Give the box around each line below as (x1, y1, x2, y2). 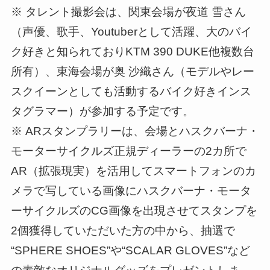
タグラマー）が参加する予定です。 (10, 105, 194, 118)
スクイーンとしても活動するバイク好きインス (10, 85, 251, 98)
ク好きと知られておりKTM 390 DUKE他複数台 (10, 45, 254, 58)
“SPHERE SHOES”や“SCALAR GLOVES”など (10, 244, 250, 257)
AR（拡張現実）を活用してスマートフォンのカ (10, 165, 256, 178)
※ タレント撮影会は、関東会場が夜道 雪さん (10, 5, 246, 19)
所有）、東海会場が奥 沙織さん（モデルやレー (10, 65, 254, 78)
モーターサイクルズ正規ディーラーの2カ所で (10, 145, 246, 158)
